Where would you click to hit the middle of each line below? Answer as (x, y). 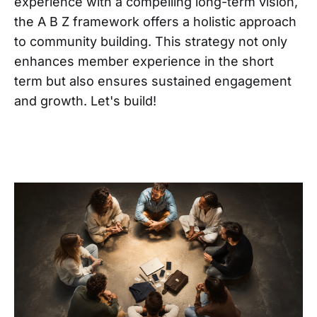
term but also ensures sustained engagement (153, 81)
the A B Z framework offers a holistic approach (155, 21)
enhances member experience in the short (144, 61)
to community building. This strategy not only (151, 41)
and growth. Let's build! (87, 100)
